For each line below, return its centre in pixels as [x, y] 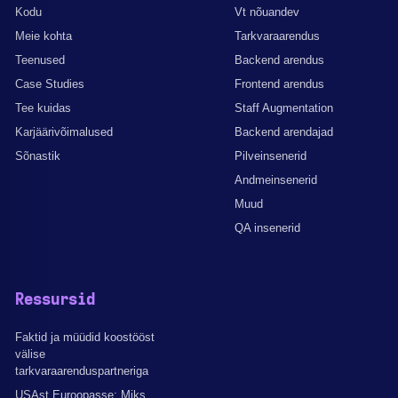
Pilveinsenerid [271, 155]
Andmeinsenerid [276, 179]
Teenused [40, 60]
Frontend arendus [279, 84]
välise [30, 354]
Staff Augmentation [284, 107]
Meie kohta [44, 36]
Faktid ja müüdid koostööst [85, 337]
